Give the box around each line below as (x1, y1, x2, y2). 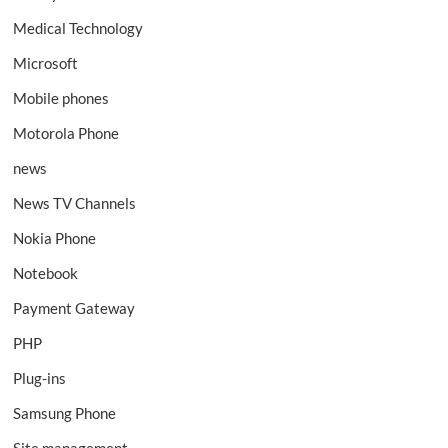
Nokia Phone (13, 229, 97, 248)
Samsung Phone (13, 404, 117, 423)
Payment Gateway (13, 299, 136, 318)
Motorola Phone (13, 124, 120, 143)
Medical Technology (13, 19, 144, 38)
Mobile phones (13, 89, 110, 108)
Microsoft (13, 54, 79, 73)
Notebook (13, 264, 79, 283)
